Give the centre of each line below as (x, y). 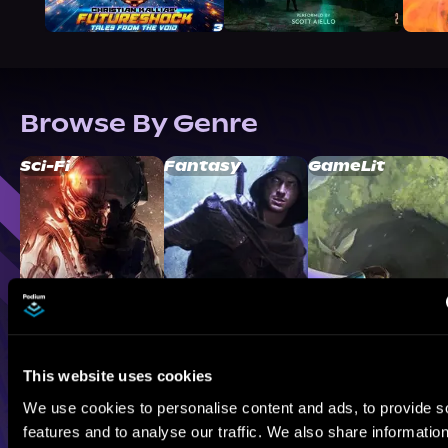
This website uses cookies (118, 376)
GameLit (346, 166)
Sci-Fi (45, 166)
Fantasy (202, 166)
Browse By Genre (139, 124)
